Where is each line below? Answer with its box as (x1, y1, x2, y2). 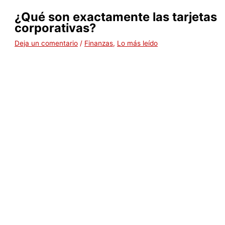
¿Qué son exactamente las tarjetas (15, 9, 217, 24)
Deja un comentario (15, 39, 78, 47)
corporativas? (15, 20, 96, 35)
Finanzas (84, 39, 114, 47)
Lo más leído (117, 39, 158, 47)
